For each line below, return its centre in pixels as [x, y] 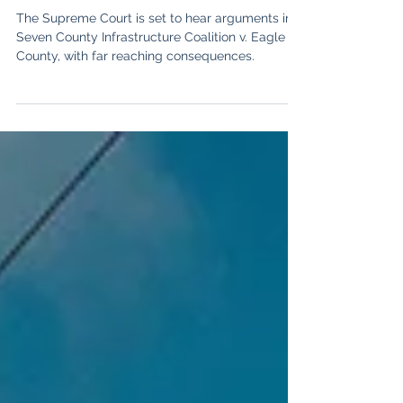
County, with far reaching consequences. [135, 92]
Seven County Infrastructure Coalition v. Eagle [151, 73]
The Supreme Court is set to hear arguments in [154, 54]
